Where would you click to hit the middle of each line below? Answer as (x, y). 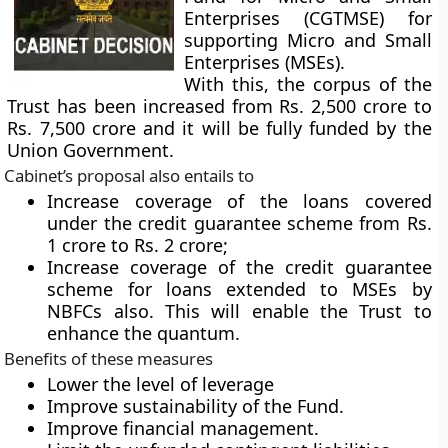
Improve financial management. (183, 428)
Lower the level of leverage (161, 384)
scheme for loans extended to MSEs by (239, 289)
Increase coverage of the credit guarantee (239, 267)
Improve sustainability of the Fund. (196, 406)
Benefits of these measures (109, 358)
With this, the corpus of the (308, 84)
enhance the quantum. (144, 333)
